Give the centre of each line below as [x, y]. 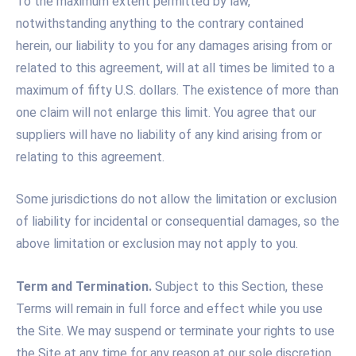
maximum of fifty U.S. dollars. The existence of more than [177, 90]
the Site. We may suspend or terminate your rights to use [175, 331]
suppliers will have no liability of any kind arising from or [169, 134]
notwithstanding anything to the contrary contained [160, 23]
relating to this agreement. [90, 157]
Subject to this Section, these [238, 286]
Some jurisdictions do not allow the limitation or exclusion [176, 199]
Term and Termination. [84, 286]
